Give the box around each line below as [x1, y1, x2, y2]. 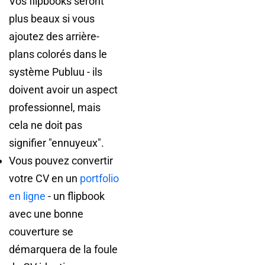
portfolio [80, 172, 119, 185]
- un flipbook [46, 190, 105, 202]
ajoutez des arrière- [9, 30, 99, 43]
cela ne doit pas [9, 119, 82, 131]
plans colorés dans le [9, 48, 107, 60]
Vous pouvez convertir [9, 154, 113, 167]
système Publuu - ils [9, 66, 102, 78]
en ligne [9, 190, 46, 202]
